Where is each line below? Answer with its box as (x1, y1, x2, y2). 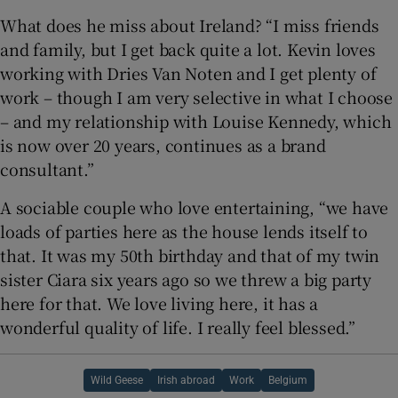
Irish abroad (157, 374, 215, 386)
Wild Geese (91, 374, 143, 386)
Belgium (268, 374, 307, 386)
